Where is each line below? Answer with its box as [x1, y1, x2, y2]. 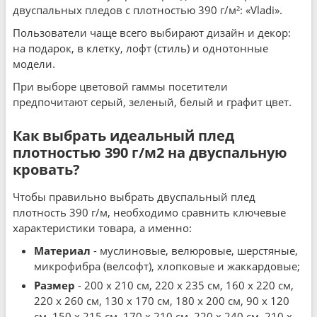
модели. [13, 57, 55, 71]
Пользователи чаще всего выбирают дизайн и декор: [13, 25, 291, 40]
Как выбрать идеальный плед [13, 126, 234, 145]
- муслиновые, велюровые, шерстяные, [91, 243, 298, 258]
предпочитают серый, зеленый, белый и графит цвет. [13, 95, 292, 109]
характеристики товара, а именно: [13, 221, 192, 235]
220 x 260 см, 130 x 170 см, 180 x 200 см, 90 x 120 [34, 294, 289, 308]
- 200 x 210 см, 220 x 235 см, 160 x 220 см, [75, 278, 294, 292]
